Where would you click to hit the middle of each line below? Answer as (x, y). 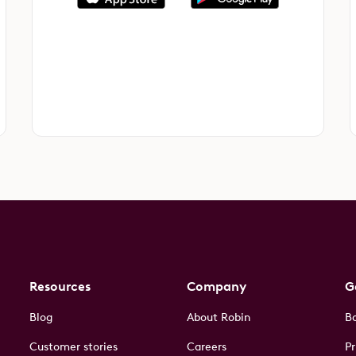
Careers (207, 346)
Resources (60, 286)
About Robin (219, 317)
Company (217, 286)
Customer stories (73, 346)
